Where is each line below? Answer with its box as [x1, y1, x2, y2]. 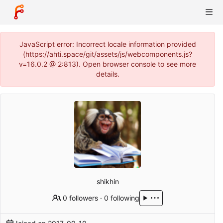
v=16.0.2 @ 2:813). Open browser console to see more [19, 60, 196, 68]
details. [96, 70, 119, 78]
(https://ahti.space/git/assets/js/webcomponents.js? [23, 50, 192, 58]
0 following [104, 193, 140, 202]
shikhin [96, 177, 119, 186]
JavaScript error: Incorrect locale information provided [19, 40, 196, 48]
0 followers [63, 193, 99, 202]
